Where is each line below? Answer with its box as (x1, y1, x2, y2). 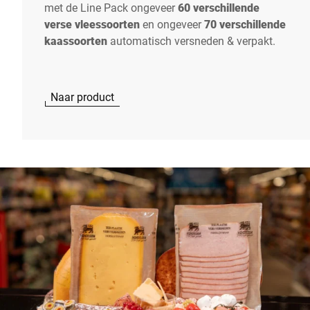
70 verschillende (201, 16, 286, 31)
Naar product (51, 89, 114, 104)
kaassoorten (44, 33, 107, 48)
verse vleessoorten (44, 16, 143, 31)
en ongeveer (143, 16, 201, 31)
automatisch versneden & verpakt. (107, 33, 278, 48)
